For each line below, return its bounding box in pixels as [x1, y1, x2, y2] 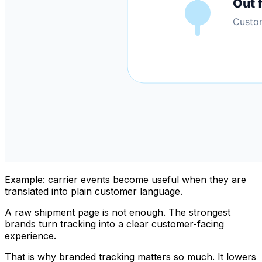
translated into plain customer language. [5, 185, 182, 197]
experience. [5, 229, 56, 242]
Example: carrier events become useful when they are [5, 173, 246, 185]
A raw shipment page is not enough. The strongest [5, 206, 230, 218]
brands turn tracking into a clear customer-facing [5, 218, 224, 230]
